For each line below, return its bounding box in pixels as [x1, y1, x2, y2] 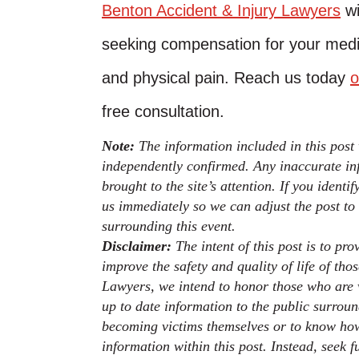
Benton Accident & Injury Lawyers [102, 2, 341, 19]
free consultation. [102, 103, 224, 120]
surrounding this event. [102, 218, 236, 234]
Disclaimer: [102, 238, 175, 254]
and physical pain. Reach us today [102, 69, 350, 87]
